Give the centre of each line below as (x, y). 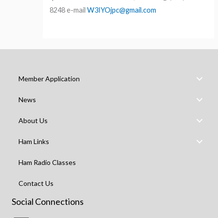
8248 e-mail (69, 10)
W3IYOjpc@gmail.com (122, 10)
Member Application (49, 78)
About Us (33, 120)
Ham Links (34, 141)
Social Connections (48, 201)
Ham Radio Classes (47, 162)
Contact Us (36, 183)
